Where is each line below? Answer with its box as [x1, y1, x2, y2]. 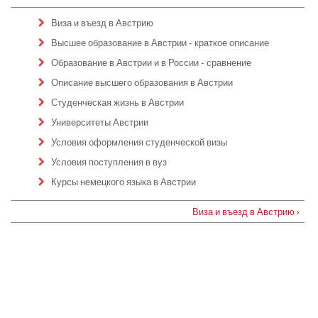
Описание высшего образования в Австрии [51, 77, 233, 88]
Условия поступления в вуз [51, 157, 167, 168]
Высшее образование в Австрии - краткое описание [51, 38, 269, 48]
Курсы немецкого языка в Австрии [51, 177, 196, 187]
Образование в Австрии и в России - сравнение [51, 57, 251, 68]
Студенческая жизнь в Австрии [51, 97, 184, 108]
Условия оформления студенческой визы [51, 137, 227, 148]
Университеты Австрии [51, 117, 148, 128]
